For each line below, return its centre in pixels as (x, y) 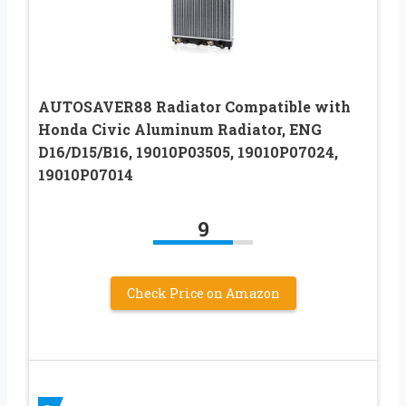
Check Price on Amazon (203, 293)
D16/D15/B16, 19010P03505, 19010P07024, (188, 151)
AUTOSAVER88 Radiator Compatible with (194, 106)
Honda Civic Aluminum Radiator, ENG (180, 129)
